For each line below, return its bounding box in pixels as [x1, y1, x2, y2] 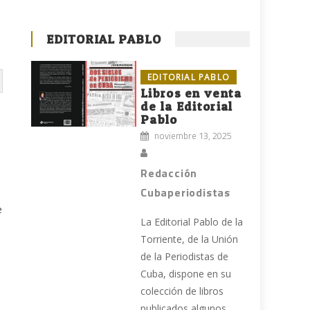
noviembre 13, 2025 [154, 129, 232, 143]
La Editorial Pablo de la [140, 215, 244, 229]
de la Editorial [140, 99, 233, 114]
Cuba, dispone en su [140, 267, 232, 281]
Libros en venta [140, 86, 242, 101]
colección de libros [140, 284, 224, 298]
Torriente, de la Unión [140, 232, 239, 246]
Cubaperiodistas [140, 184, 231, 201]
